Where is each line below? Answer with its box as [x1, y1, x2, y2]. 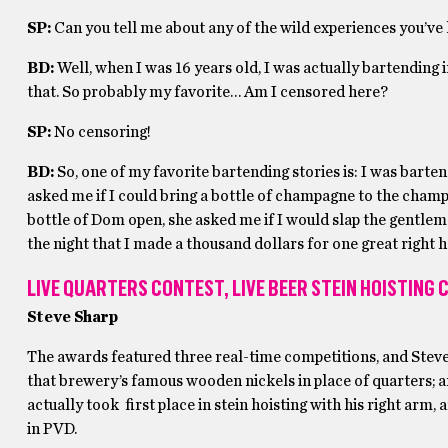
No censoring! [53, 124, 151, 140]
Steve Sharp [26, 309, 118, 325]
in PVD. [26, 421, 77, 437]
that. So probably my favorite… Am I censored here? [26, 84, 391, 100]
